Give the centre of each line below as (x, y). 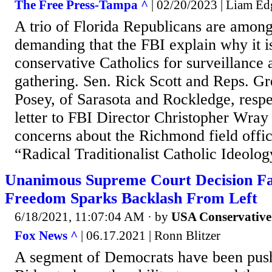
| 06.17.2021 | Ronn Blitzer (149, 236)
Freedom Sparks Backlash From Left (131, 198)
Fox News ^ (46, 236)
